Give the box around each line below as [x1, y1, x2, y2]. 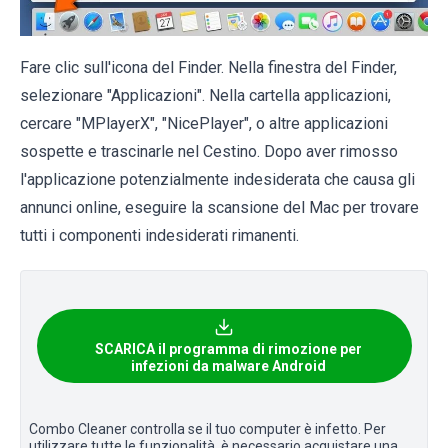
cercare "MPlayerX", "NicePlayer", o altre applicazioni [20, 113, 388, 133]
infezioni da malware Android [130, 357, 326, 374]
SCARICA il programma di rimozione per [94, 340, 362, 357]
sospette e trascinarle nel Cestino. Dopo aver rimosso [20, 141, 398, 161]
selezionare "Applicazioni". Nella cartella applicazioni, [20, 85, 391, 105]
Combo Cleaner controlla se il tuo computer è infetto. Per [29, 420, 386, 437]
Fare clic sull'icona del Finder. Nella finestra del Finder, [20, 57, 397, 77]
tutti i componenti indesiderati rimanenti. [20, 225, 299, 245]
